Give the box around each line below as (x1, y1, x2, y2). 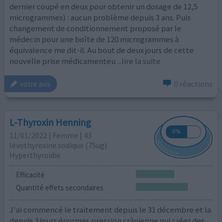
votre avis (20, 79, 51, 89)
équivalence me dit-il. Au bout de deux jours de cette (9, 44, 194, 55)
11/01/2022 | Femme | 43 (9, 130, 92, 140)
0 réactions (173, 78, 213, 90)
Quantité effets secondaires (15, 182, 104, 192)
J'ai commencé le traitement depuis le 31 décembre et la (9, 204, 212, 216)
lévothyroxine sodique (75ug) (9, 140, 108, 150)
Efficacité (15, 170, 45, 180)
